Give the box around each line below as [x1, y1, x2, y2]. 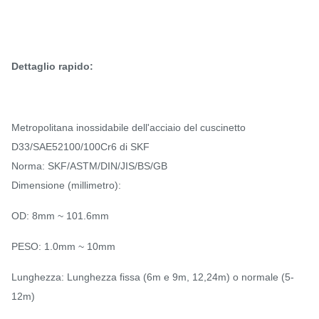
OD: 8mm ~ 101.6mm [11, 210, 109, 221]
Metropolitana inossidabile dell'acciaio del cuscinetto [11, 122, 246, 133]
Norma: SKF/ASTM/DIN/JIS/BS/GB [11, 160, 170, 172]
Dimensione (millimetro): [11, 179, 121, 191]
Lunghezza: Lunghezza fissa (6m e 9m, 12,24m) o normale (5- [11, 271, 294, 283]
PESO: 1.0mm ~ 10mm [11, 241, 115, 252]
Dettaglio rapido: [11, 61, 93, 72]
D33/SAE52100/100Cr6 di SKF [11, 141, 150, 152]
